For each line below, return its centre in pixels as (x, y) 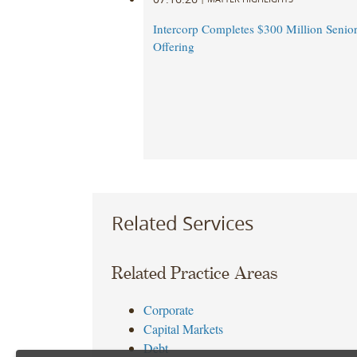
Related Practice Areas (194, 274)
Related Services (182, 223)
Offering (173, 47)
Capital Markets (183, 329)
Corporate (168, 310)
